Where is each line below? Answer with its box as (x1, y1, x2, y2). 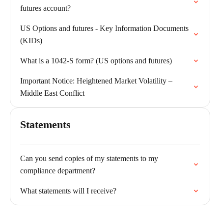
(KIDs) (20, 36, 42, 45)
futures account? (20, 4, 71, 12)
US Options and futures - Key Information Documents (20, 24, 189, 32)
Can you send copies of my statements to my (20, 154, 158, 163)
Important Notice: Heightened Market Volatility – (20, 77, 172, 85)
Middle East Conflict (20, 89, 84, 97)
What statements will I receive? (20, 187, 116, 195)
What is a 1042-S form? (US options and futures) (20, 56, 172, 65)
